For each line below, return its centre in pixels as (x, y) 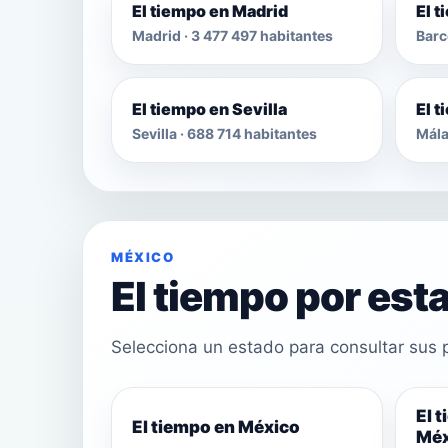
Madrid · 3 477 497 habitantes (232, 35)
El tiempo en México (216, 426)
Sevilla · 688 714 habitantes (224, 133)
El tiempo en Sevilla (209, 108)
